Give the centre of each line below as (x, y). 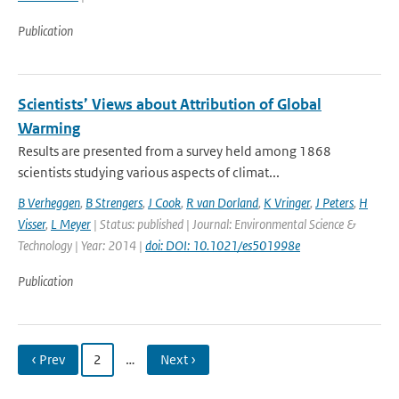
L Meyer (71, 224)
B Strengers (114, 203)
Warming (49, 128)
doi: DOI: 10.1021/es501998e (223, 245)
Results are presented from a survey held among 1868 (175, 151)
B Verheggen (49, 203)
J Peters (334, 203)
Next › (178, 359)
